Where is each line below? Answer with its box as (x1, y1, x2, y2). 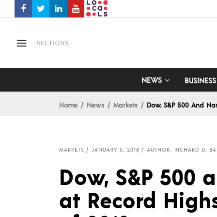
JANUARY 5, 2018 (92, 146, 139, 153)
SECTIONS (37, 39, 69, 46)
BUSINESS (184, 75, 216, 84)
